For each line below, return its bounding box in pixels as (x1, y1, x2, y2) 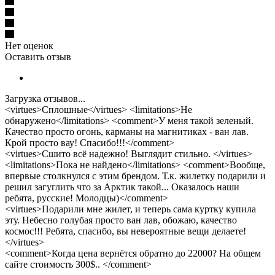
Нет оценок (5, 40, 53, 51)
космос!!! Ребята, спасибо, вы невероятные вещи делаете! (5, 225, 246, 236)
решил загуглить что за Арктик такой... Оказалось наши (5, 181, 239, 192)
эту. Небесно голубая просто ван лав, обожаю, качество (5, 214, 237, 225)
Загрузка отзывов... (5, 93, 85, 104)
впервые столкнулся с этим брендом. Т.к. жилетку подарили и (5, 170, 266, 181)
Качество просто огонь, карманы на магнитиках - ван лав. (5, 126, 249, 137)
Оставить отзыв (5, 51, 71, 62)
